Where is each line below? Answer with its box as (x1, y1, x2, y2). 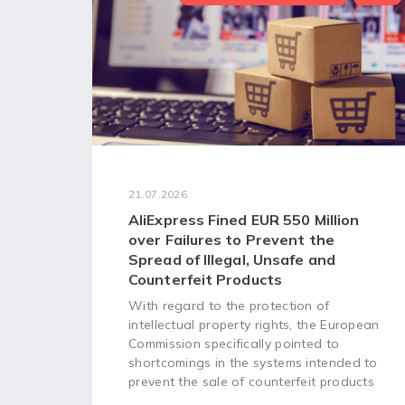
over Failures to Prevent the (128, 231, 334, 249)
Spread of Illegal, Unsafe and (128, 250, 335, 268)
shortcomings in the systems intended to (128, 354, 378, 371)
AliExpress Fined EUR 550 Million (128, 211, 360, 229)
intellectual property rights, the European (128, 316, 380, 333)
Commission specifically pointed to (128, 335, 340, 352)
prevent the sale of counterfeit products (128, 373, 375, 390)
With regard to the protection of (128, 297, 330, 314)
